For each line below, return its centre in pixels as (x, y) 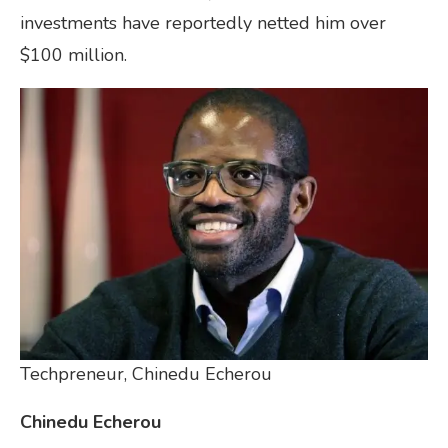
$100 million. (73, 54)
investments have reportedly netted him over (203, 22)
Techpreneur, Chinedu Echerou (146, 373)
